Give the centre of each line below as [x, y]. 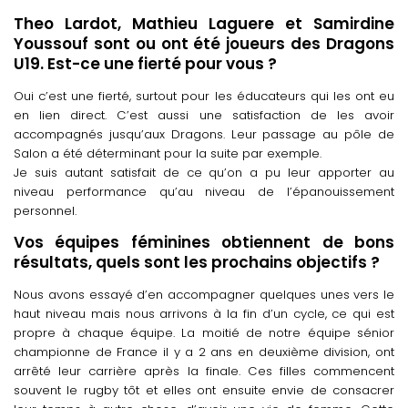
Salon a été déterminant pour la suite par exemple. [168, 153]
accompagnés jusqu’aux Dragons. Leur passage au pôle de [204, 134]
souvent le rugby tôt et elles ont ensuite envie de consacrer [204, 390]
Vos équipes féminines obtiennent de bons [204, 242]
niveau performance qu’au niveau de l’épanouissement [204, 191]
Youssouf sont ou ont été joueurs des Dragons [204, 43]
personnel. [45, 210]
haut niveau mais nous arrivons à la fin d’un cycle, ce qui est [204, 313]
